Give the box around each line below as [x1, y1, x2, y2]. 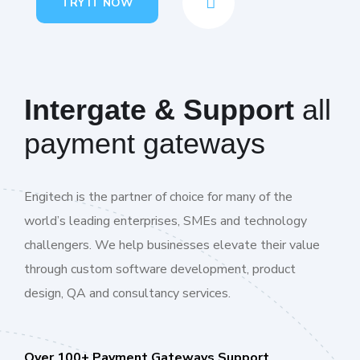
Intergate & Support [24, 93, 294, 127]
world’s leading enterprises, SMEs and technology [24, 212, 307, 231]
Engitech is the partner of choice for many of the [24, 188, 292, 207]
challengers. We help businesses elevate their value [24, 236, 320, 255]
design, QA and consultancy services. [24, 284, 231, 303]
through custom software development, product [24, 260, 296, 279]
